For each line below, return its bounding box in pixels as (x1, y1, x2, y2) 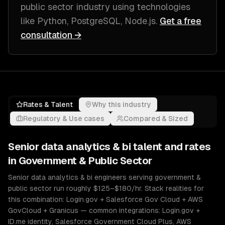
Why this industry (92, 100, 151, 108)
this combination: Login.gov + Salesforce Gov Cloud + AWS (8, 195, 203, 203)
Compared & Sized (124, 115, 188, 123)
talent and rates (131, 141, 211, 152)
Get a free (160, 16, 201, 26)
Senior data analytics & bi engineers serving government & (8, 173, 201, 181)
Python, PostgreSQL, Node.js (37, 16, 156, 26)
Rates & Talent (23, 100, 73, 108)
